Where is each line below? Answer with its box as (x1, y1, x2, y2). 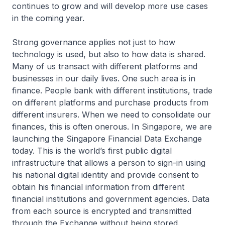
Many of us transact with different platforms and (12, 61, 197, 72)
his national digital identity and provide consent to (12, 170, 199, 180)
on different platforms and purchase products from (12, 97, 208, 108)
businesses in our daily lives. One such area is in (12, 73, 195, 84)
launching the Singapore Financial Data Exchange (12, 134, 202, 144)
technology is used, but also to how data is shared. (12, 49, 205, 60)
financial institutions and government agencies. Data (12, 194, 209, 204)
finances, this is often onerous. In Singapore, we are (12, 122, 212, 132)
